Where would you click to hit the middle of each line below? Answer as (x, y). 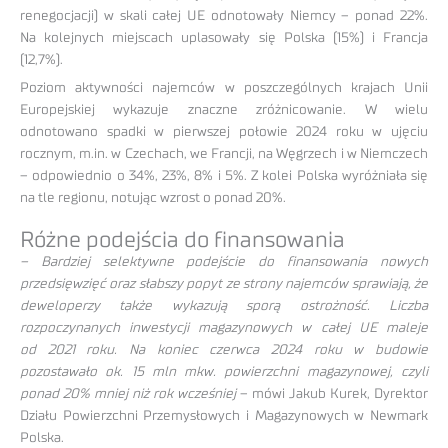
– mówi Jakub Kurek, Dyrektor (332, 394)
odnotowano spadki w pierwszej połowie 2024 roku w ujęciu (224, 132)
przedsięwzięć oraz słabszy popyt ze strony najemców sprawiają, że (224, 284)
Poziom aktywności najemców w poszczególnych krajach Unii (224, 88)
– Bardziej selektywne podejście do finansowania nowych (224, 262)
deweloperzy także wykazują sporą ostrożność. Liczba (224, 306)
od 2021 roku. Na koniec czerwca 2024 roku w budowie (224, 350)
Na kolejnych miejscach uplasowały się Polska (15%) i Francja (224, 37)
